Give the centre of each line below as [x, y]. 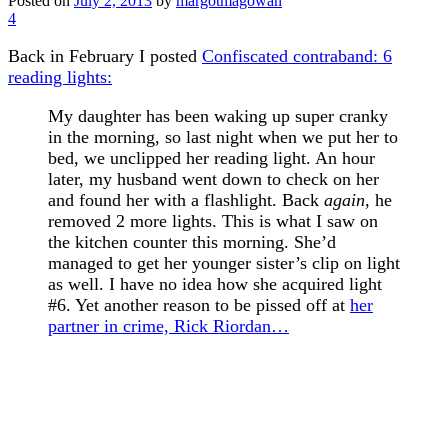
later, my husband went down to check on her [213, 178]
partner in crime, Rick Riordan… [168, 325]
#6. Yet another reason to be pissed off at [199, 304]
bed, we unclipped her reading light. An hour [211, 157]
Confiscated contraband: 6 [297, 55]
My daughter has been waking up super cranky [218, 115]
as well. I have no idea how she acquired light [215, 283]
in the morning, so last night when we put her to [223, 136]
